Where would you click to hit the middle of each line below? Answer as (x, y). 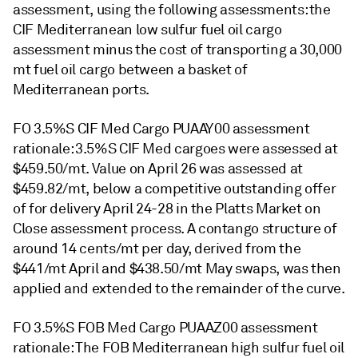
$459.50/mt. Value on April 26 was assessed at (158, 169)
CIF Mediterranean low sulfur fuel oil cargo (147, 30)
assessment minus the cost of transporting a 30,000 (178, 50)
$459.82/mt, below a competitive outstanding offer (175, 189)
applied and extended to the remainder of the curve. (179, 288)
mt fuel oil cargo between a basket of (130, 70)
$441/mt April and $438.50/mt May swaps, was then (177, 268)
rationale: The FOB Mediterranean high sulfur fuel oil (179, 348)
